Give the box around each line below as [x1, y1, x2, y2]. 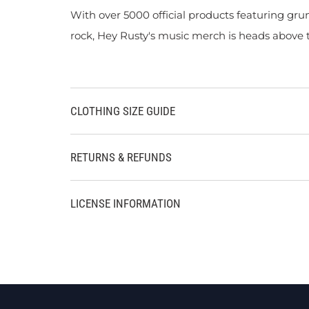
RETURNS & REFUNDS [70, 150, 172, 164]
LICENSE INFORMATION [70, 197, 181, 210]
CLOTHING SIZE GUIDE [70, 104, 175, 118]
